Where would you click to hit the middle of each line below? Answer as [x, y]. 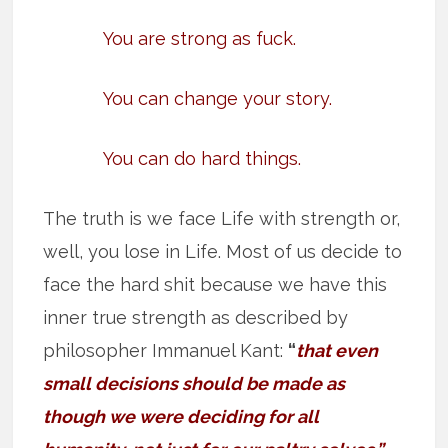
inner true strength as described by [196, 318]
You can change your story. [218, 99]
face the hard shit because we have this [215, 285]
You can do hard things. [202, 159]
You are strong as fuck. [200, 39]
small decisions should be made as [194, 384]
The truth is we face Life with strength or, [222, 219]
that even [337, 351]
